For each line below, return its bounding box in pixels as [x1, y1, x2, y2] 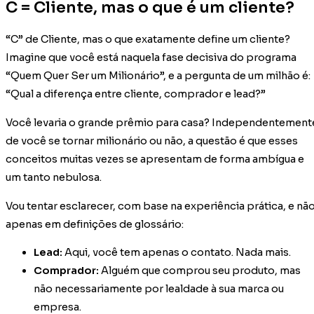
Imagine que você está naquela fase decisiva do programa [6, 51, 296, 64]
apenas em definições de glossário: [6, 217, 184, 231]
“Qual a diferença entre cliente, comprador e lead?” [6, 88, 266, 101]
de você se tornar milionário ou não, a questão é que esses [6, 134, 298, 147]
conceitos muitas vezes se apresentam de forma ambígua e [6, 152, 304, 165]
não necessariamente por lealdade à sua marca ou [34, 282, 284, 296]
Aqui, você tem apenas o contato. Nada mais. [62, 246, 291, 259]
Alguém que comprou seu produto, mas [99, 264, 301, 278]
